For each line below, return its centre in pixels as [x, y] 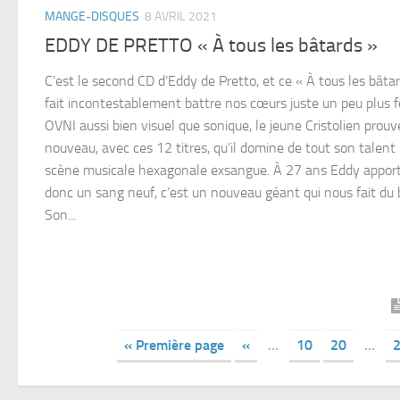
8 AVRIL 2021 [181, 17]
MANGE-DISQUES [92, 17]
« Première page [174, 346]
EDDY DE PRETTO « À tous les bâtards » [211, 46]
